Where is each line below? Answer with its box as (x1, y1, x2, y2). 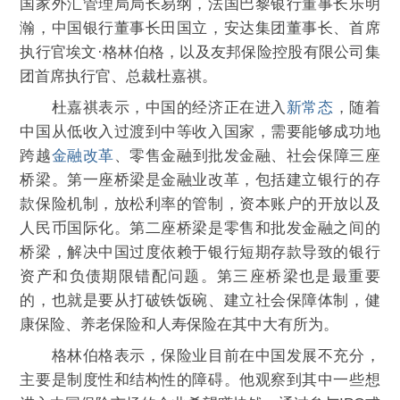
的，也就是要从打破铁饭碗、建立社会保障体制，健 (20, 292, 380, 309)
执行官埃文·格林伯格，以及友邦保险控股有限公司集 (20, 44, 380, 61)
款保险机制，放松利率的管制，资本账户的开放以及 (20, 196, 380, 212)
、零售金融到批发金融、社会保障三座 (113, 147, 380, 164)
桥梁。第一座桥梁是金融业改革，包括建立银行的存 (20, 171, 380, 188)
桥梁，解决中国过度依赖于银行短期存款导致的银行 (20, 244, 380, 261)
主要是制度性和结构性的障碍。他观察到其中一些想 (20, 371, 380, 388)
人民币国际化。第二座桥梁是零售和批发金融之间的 (20, 220, 380, 237)
